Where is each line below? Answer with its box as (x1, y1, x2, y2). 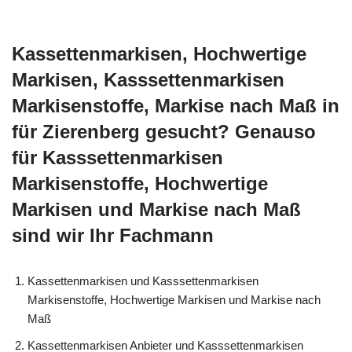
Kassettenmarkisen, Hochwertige (12, 43, 306, 64)
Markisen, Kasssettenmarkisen (12, 69, 284, 90)
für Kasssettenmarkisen (12, 147, 223, 168)
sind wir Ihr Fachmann (12, 225, 214, 246)
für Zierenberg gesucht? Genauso (12, 121, 316, 142)
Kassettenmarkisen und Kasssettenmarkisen (27, 274, 258, 288)
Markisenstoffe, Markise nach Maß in (12, 95, 339, 116)
